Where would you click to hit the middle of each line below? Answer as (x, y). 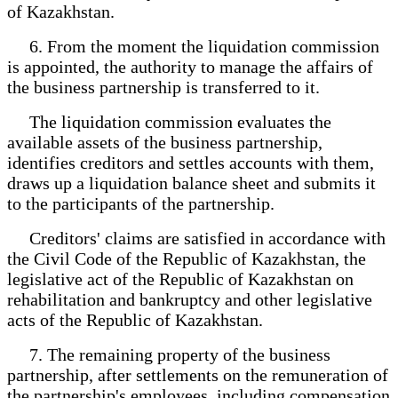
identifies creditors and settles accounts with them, (191, 162)
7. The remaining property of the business (169, 354)
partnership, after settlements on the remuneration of (198, 374)
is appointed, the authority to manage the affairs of (190, 66)
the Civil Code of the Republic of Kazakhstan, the (187, 258)
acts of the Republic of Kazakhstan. (135, 319)
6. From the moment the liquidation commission (193, 46)
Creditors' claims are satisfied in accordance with (196, 238)
